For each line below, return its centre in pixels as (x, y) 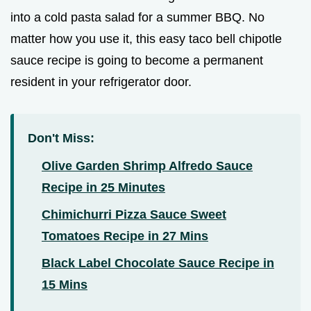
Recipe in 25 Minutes (103, 188)
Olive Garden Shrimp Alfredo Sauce (147, 166)
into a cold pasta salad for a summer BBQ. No (137, 18)
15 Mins (65, 285)
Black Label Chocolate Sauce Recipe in (158, 263)
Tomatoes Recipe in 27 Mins (125, 236)
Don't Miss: (61, 138)
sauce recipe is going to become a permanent (137, 61)
